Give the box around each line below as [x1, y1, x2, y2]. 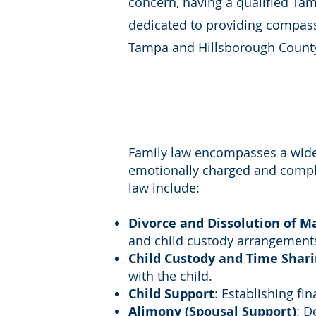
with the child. [128, 267, 212, 284]
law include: [128, 179, 200, 196]
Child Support [128, 285, 214, 303]
